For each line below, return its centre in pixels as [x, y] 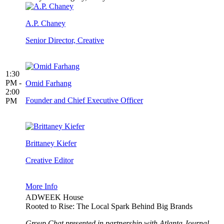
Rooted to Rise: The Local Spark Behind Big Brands [109, 206]
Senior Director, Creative [65, 40]
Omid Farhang [48, 83]
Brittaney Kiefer [51, 143]
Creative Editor [49, 160]
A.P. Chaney [45, 23]
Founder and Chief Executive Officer [84, 100]
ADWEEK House [54, 197]
